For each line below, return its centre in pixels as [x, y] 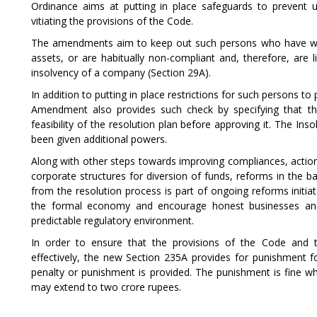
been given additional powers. [99, 139]
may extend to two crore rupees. [106, 287]
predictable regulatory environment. [113, 220]
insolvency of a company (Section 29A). [121, 73]
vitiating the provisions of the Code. [112, 21]
